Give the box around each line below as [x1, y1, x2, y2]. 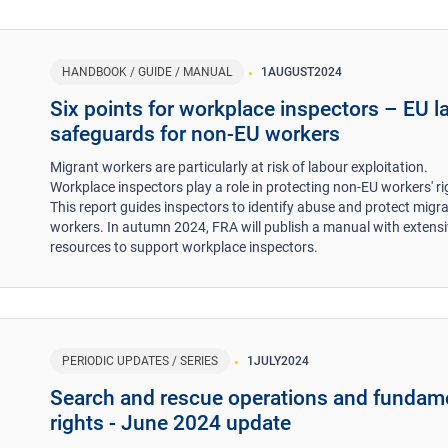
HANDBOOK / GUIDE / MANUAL [62, 64, 233, 79]
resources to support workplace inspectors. [50, 238, 319, 255]
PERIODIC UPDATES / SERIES [62, 353, 219, 368]
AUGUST [268, 64, 315, 79]
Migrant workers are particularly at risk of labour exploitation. [50, 158, 429, 175]
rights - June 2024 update [50, 410, 292, 435]
